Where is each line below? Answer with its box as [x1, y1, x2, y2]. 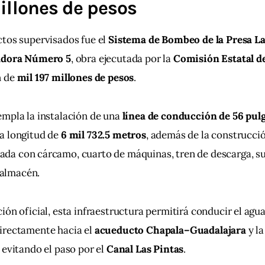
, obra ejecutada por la [70, 52, 173, 66]
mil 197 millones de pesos [17, 71, 134, 85]
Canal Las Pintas [106, 243, 184, 256]
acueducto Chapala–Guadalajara [94, 224, 246, 237]
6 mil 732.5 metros [60, 128, 146, 142]
